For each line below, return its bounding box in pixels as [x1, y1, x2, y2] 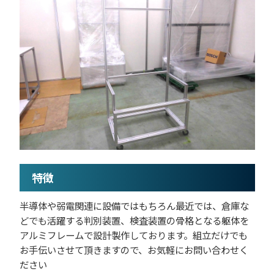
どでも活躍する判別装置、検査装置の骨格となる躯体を [19, 213, 249, 227]
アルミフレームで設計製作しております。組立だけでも [19, 228, 248, 242]
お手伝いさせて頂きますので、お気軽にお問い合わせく [19, 242, 248, 256]
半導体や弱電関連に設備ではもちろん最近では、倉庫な [19, 198, 249, 212]
